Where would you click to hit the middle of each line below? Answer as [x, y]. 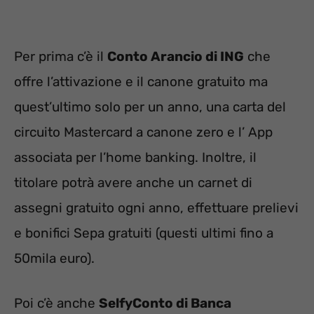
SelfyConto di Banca [165, 303]
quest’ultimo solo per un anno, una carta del [150, 107]
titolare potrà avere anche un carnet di [133, 182]
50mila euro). [54, 258]
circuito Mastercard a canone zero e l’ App [143, 132]
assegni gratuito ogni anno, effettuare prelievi [156, 207]
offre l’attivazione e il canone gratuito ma [141, 81]
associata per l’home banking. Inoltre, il [135, 157]
